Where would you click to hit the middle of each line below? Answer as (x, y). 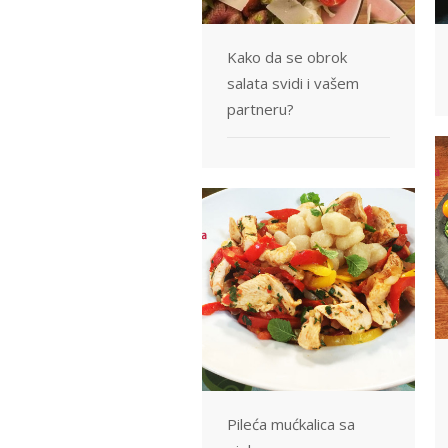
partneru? (260, 108)
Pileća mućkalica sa (291, 423)
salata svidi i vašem (293, 82)
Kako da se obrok (287, 56)
